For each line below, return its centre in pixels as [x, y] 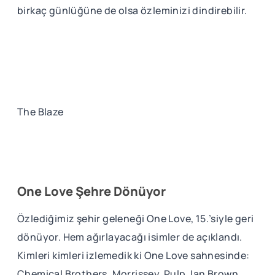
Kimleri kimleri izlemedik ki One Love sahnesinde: [134, 256]
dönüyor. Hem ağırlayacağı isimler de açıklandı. [130, 237]
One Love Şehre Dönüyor [91, 192]
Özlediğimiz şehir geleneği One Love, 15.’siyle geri [136, 219]
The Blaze [41, 112]
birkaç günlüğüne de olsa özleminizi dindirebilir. [132, 11]
